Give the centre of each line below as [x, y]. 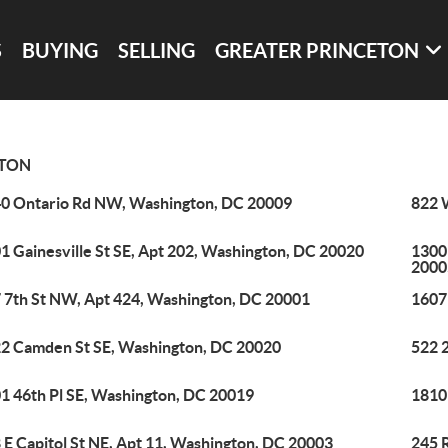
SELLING [157, 50]
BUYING [60, 50]
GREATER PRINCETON [317, 50]
